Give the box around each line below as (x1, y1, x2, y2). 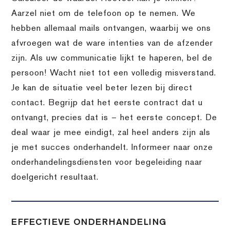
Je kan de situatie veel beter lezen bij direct (11, 84, 193, 92)
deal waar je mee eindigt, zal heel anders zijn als (11, 128, 211, 137)
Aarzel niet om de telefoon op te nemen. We (11, 9, 196, 18)
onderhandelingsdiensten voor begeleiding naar (11, 158, 203, 167)
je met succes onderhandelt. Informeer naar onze (11, 143, 214, 152)
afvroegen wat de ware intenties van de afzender (11, 39, 214, 48)
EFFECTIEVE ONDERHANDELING (11, 218, 167, 226)
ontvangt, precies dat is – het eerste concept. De (11, 113, 218, 122)
